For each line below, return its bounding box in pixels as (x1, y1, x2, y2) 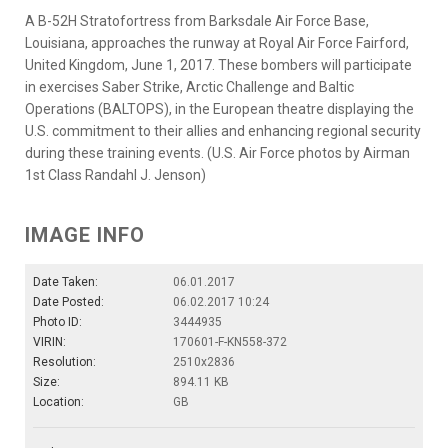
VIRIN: (33, 334, 66, 349)
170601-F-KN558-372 (173, 334, 287, 349)
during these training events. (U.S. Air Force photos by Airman (25, 144, 410, 161)
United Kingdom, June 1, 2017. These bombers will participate (25, 56, 412, 73)
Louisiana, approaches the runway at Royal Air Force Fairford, (25, 34, 409, 51)
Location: (33, 394, 84, 409)
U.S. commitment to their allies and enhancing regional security (25, 122, 421, 139)
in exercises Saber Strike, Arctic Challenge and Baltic (25, 78, 354, 95)
